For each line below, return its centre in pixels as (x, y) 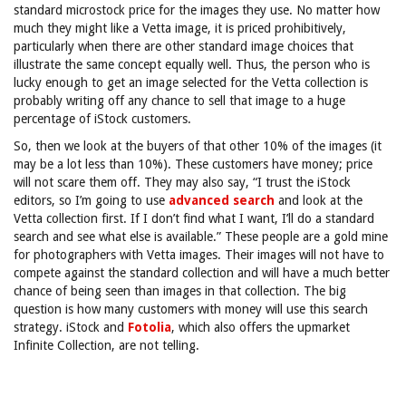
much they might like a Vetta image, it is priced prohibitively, (180, 28)
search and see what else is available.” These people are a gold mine (201, 237)
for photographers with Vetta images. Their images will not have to (199, 255)
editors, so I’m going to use (91, 200)
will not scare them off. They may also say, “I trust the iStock (182, 182)
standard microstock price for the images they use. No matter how (197, 10)
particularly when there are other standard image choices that (184, 46)
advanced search (222, 200)
